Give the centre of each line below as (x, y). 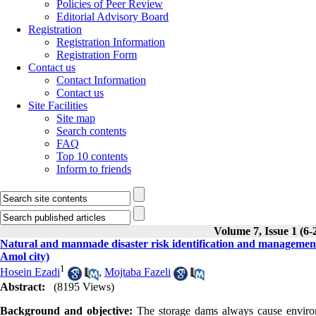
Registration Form (97, 55)
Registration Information (111, 42)
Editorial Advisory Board (113, 17)
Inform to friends (94, 169)
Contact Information (101, 80)
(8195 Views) (84, 286)
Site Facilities (58, 105)
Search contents (91, 131)
